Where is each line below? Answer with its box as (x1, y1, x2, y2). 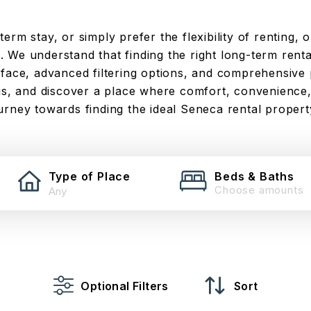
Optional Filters (81, 279, 169, 293)
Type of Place (48, 169, 131, 183)
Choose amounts (215, 183, 304, 196)
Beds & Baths (215, 169, 294, 183)
